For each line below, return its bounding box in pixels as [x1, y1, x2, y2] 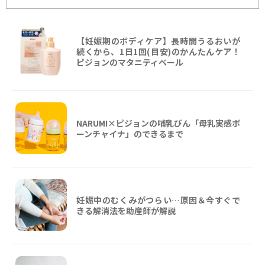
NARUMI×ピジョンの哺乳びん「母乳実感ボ [76, 117, 240, 129]
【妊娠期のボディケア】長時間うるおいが [76, 34, 240, 47]
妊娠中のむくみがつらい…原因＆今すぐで [76, 193, 240, 206]
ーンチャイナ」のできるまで [76, 127, 183, 140]
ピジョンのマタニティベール [76, 56, 183, 68]
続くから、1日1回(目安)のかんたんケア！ [76, 45, 240, 57]
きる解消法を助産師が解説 [76, 204, 176, 216]
